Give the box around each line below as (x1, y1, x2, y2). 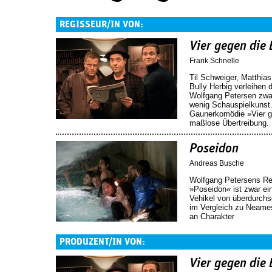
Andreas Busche (189, 158, 244, 168)
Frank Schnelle (189, 56, 239, 65)
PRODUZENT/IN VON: (59, 236, 145, 246)
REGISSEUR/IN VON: (59, 19, 143, 29)
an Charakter (189, 211, 234, 221)
